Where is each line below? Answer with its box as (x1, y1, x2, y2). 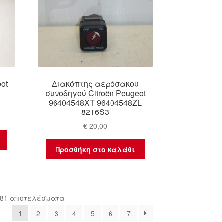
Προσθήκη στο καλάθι (55, 144, 135, 155)
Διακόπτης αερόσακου (52, 77, 139, 89)
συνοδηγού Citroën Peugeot (45, 87, 146, 99)
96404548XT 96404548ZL (49, 96, 142, 108)
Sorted (64, 192, 85, 202)
